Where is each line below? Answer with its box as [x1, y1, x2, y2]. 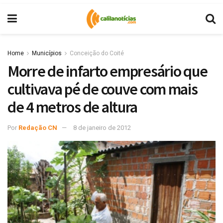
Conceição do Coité [70, 50, 124, 57]
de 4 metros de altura [7, 97, 138, 117]
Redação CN [18, 123, 57, 131]
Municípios [32, 50, 62, 57]
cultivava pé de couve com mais [7, 79, 198, 99]
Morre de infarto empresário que [7, 61, 208, 81]
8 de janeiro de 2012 [73, 123, 131, 131]
